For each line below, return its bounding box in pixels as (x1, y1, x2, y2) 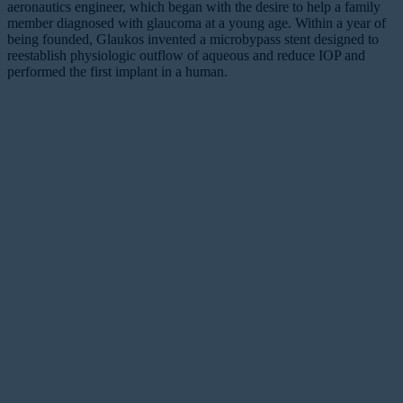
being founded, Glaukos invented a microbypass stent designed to (7, 31, 379, 48)
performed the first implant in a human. (7, 64, 228, 80)
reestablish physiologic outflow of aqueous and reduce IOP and (7, 48, 365, 64)
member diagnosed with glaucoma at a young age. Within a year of (7, 15, 386, 31)
